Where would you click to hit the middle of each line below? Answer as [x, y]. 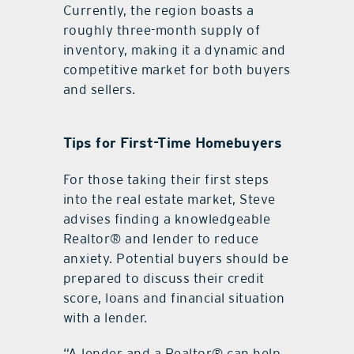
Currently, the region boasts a [158, 11]
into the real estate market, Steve [169, 200]
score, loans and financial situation [174, 298]
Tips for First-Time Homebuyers [172, 143]
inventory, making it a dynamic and [174, 50]
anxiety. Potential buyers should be [176, 259]
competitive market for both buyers [177, 70]
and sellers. [99, 90]
